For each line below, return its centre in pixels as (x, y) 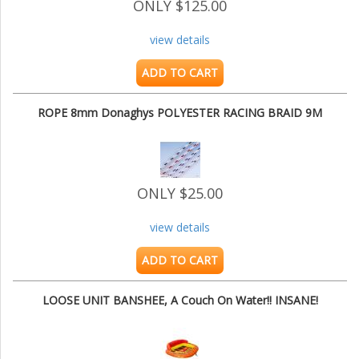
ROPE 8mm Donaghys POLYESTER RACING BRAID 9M (180, 113)
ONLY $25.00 (180, 194)
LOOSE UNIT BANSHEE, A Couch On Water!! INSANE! (180, 301)
